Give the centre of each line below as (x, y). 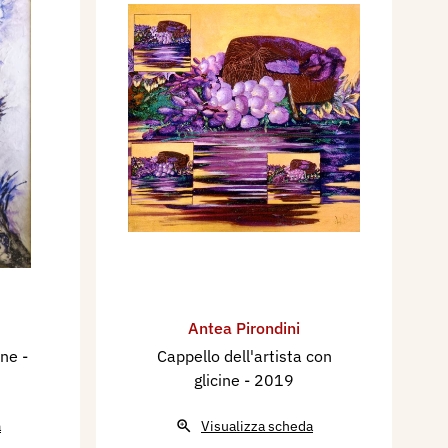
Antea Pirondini (244, 327)
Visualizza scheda (257, 425)
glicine (219, 379)
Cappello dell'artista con (244, 355)
